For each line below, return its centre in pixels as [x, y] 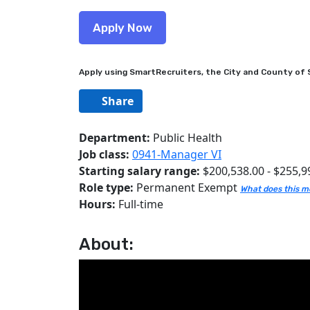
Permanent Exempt [187, 188]
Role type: [106, 188]
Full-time [141, 204]
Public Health [186, 138]
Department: [115, 138]
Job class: [106, 154]
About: [106, 244]
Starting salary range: [139, 171]
